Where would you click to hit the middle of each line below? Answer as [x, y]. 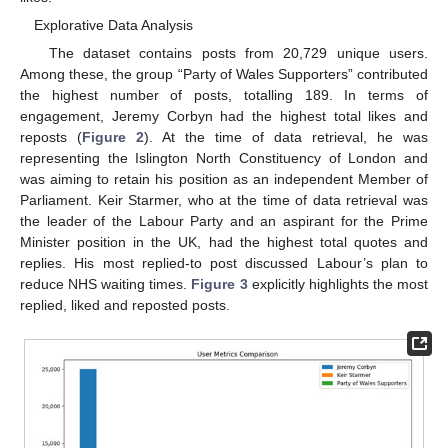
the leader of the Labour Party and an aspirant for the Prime [224, 221]
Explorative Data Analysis [114, 25]
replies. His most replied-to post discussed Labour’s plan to [224, 263]
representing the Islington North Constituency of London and [224, 158]
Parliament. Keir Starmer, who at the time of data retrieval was [224, 200]
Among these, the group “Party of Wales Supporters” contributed [224, 74]
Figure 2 [113, 137]
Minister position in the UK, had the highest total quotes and [224, 242]
